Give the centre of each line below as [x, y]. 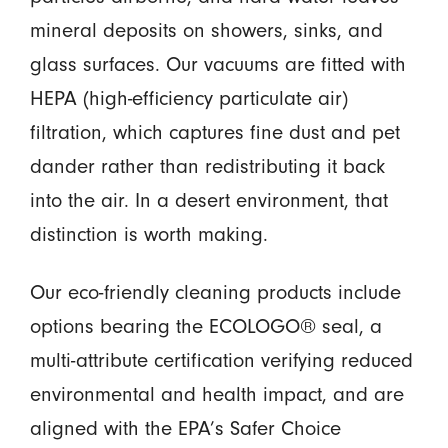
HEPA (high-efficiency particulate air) [188, 97]
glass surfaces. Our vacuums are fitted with [217, 63]
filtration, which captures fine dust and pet [214, 131]
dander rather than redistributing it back [207, 165]
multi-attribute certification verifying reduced [221, 360]
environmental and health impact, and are [216, 394]
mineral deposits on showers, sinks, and [206, 29]
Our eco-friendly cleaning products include [215, 292]
